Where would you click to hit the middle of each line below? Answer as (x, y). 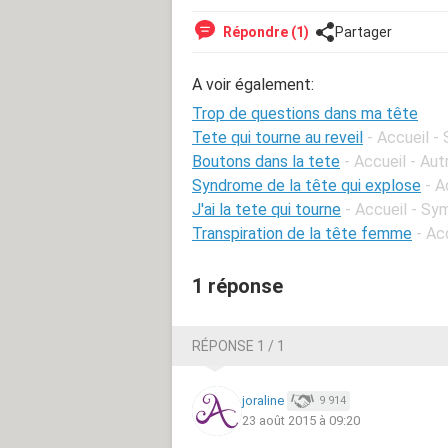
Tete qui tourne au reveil (277, 137)
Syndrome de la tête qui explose (306, 185)
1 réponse (237, 285)
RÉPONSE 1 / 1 (238, 345)
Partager (363, 31)
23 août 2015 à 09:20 (301, 421)
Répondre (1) (264, 31)
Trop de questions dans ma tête (305, 113)
